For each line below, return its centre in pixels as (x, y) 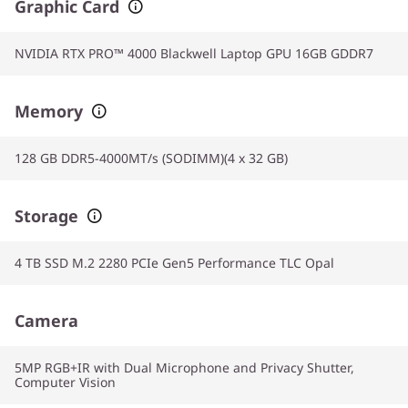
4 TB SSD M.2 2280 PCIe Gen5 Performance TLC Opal (174, 262)
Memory (49, 111)
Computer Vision (65, 382)
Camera (46, 320)
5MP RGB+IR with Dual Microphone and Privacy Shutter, (184, 367)
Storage (46, 215)
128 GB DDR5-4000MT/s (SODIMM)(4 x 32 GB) (151, 158)
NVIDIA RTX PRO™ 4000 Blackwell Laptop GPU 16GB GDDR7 (194, 53)
